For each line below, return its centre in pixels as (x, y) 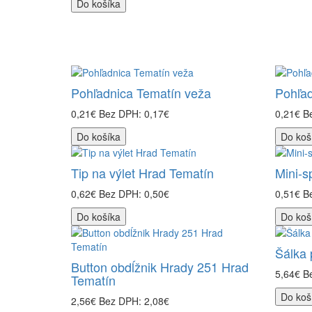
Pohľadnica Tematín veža (141, 93)
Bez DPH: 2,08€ (134, 301)
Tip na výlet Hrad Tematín (142, 173)
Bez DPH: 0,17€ (134, 114)
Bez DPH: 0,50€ (134, 194)
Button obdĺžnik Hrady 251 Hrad (160, 267)
